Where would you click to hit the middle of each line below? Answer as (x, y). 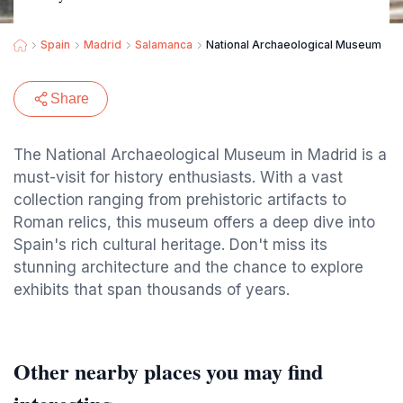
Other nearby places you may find (168, 371)
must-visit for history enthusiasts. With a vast (178, 177)
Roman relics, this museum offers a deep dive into (194, 222)
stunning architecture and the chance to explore (188, 267)
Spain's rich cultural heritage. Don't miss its (170, 245)
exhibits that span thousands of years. (152, 290)
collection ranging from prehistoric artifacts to (180, 200)
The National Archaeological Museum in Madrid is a (200, 155)
